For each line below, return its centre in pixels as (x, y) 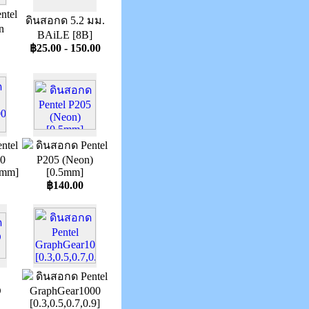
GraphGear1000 (65, 291)
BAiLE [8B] (65, 35)
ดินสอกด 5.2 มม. (65, 20)
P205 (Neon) (65, 160)
